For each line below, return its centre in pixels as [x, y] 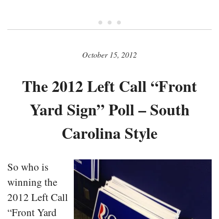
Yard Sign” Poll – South [109, 109]
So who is [28, 167]
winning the [32, 182]
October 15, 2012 [109, 55]
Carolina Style [109, 133]
